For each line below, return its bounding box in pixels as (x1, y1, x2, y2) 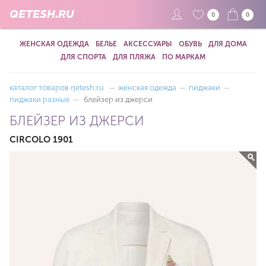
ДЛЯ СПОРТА (61, 53, 106, 61)
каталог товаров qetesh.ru (9, 83, 104, 92)
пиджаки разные (9, 95, 69, 104)
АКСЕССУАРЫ (123, 40, 172, 48)
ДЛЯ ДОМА (208, 40, 247, 48)
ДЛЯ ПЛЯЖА (113, 53, 156, 61)
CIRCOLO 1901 (9, 134, 73, 145)
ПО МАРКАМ (162, 53, 205, 61)
